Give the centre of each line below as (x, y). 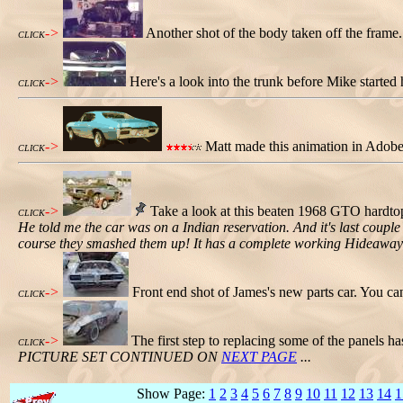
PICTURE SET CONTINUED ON (120, 357)
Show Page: (173, 394)
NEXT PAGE (259, 357)
